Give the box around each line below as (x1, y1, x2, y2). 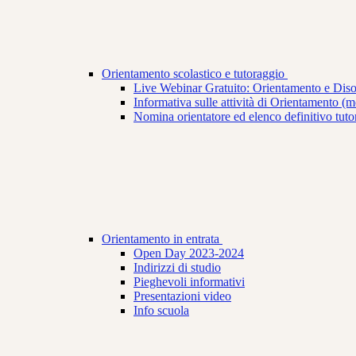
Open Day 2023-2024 (133, 246, 244, 261)
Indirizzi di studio (133, 261, 221, 275)
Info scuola (133, 304, 189, 318)
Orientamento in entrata (102, 232, 222, 246)
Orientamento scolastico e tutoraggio (102, 67, 288, 81)
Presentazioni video (133, 289, 231, 304)
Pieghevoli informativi (133, 275, 245, 289)
